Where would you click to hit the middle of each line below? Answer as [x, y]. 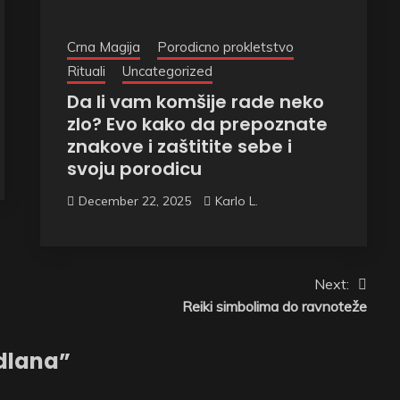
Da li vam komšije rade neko [195, 101]
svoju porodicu [134, 168]
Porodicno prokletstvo [225, 46]
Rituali [86, 71]
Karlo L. [236, 200]
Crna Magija [103, 46]
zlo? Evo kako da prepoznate [197, 124]
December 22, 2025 [134, 200]
